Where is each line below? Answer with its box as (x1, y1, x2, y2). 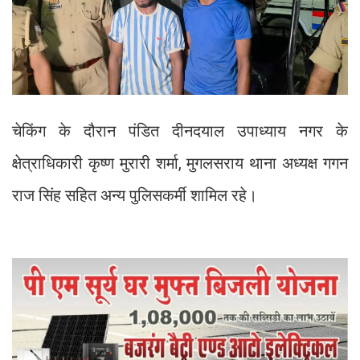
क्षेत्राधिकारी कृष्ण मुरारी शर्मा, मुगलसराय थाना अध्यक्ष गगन (12, 153, 348, 174)
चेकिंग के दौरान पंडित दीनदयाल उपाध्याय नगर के (12, 121, 348, 141)
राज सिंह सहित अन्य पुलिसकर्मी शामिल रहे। (12, 186, 257, 206)
